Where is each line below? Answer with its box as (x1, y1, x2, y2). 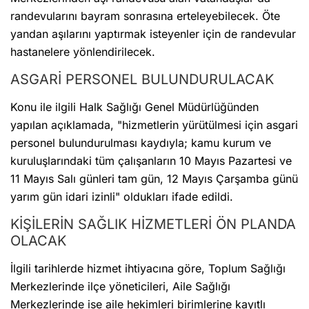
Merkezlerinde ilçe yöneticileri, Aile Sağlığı (10, 279, 230, 294)
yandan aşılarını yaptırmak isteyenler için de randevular (10, 27, 296, 41)
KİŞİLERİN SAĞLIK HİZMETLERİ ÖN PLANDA (10, 216, 296, 233)
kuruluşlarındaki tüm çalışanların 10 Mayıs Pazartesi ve (10, 154, 292, 168)
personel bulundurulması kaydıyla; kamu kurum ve (10, 136, 271, 150)
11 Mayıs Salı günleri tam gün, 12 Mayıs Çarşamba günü (10, 172, 298, 186)
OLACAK (10, 232, 66, 250)
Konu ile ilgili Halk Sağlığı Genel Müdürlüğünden (10, 100, 259, 114)
